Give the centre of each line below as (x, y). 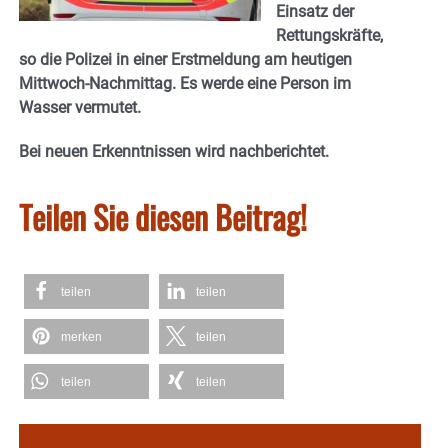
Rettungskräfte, (329, 35)
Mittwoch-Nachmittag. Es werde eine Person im (185, 83)
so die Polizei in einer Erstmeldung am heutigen (185, 59)
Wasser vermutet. (80, 107)
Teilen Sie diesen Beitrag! (163, 216)
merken (81, 336)
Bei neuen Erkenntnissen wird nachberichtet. (174, 151)
